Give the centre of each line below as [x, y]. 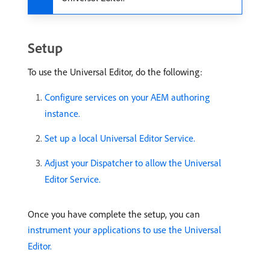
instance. [62, 114]
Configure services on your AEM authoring [127, 97]
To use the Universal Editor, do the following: [115, 72]
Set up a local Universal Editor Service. [120, 138]
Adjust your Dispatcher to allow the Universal [133, 163]
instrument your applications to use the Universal [124, 230]
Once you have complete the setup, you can [114, 214]
